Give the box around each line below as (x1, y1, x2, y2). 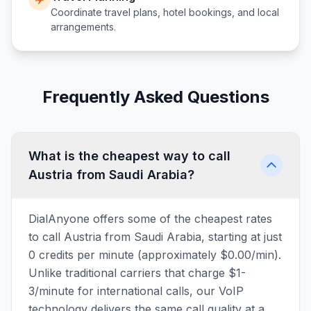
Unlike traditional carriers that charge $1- (28, 266, 246, 280)
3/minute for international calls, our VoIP (28, 284, 244, 298)
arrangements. (51, 21, 116, 33)
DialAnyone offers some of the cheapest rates (28, 212, 272, 226)
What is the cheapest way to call (28, 149, 230, 163)
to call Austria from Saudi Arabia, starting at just (28, 230, 282, 244)
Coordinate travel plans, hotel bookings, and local (51, 6, 279, 18)
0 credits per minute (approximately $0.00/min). (28, 248, 281, 262)
